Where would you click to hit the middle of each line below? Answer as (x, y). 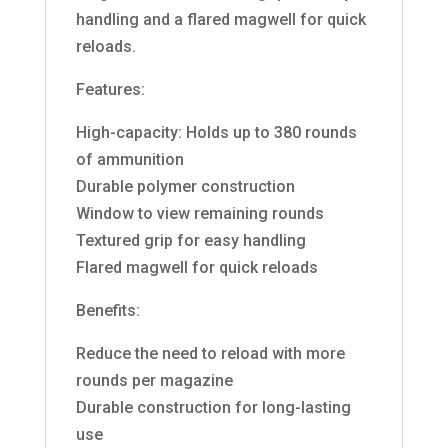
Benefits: (107, 310)
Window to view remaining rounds (199, 213)
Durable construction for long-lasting (213, 407)
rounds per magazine (154, 380)
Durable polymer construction (185, 186)
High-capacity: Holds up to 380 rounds (216, 132)
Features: (110, 89)
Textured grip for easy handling (190, 240)
